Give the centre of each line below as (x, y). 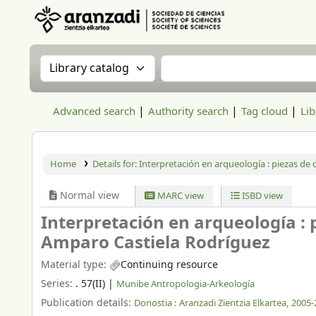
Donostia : (155, 303)
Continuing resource (169, 265)
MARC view (180, 196)
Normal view (88, 196)
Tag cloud (265, 111)
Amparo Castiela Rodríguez (156, 243)
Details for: (115, 164)
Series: (58, 284)
